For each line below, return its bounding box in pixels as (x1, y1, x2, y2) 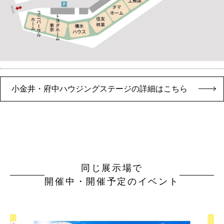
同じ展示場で (80, 162, 143, 173)
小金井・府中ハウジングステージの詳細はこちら (11, 84, 187, 93)
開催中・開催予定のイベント (44, 176, 179, 186)
